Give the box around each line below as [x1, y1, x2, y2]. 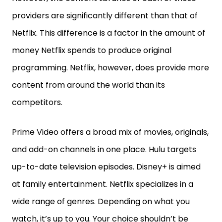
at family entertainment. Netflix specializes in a [12, 178, 193, 190]
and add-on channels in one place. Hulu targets [12, 143, 196, 155]
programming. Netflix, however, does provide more [12, 61, 209, 73]
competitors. [12, 96, 62, 108]
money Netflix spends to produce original [12, 44, 171, 56]
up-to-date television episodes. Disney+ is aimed [12, 161, 201, 172]
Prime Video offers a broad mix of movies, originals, [12, 126, 209, 138]
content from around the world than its [12, 79, 165, 91]
